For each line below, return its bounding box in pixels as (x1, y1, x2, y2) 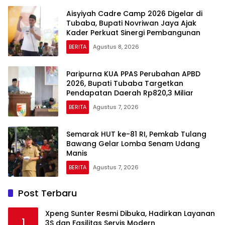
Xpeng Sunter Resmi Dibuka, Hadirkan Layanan (45, 208, 215, 219)
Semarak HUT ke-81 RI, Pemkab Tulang (66, 129, 206, 139)
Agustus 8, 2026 (93, 42, 139, 51)
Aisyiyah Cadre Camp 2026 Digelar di (66, 8, 202, 19)
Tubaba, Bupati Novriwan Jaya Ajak (66, 18, 196, 28)
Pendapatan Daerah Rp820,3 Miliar (66, 87, 193, 98)
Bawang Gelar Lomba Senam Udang (66, 138, 200, 149)
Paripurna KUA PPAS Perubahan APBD (66, 68, 200, 79)
